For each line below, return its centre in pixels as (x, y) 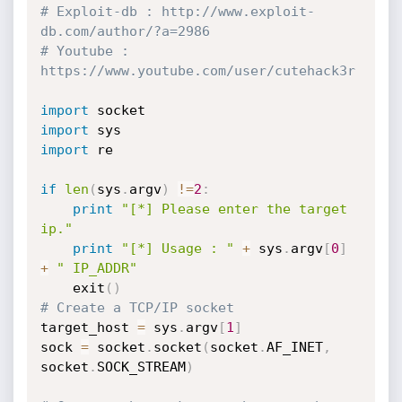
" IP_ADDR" (96, 268)
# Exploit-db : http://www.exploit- (177, 12)
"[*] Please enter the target (234, 209)
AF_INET (294, 347)
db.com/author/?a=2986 (125, 31)
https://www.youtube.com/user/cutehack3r (197, 71)
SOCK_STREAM (141, 367)
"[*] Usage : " (177, 249)
